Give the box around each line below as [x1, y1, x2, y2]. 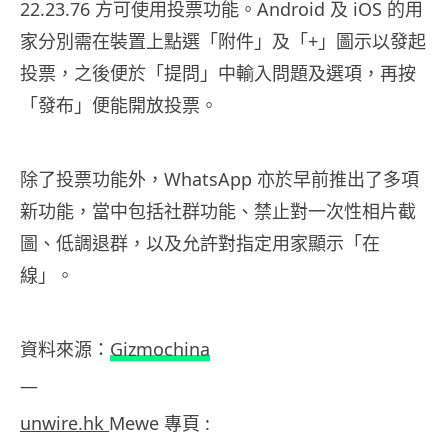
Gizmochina [110, 337, 210, 362]
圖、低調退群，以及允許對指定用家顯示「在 [20, 231, 380, 256]
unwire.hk [20, 411, 109, 436]
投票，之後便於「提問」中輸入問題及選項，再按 [20, 61, 416, 86]
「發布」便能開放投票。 [20, 93, 218, 118]
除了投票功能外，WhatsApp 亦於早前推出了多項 [20, 167, 419, 192]
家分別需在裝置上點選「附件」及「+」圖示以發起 [20, 29, 426, 54]
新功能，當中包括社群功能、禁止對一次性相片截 [20, 199, 416, 224]
